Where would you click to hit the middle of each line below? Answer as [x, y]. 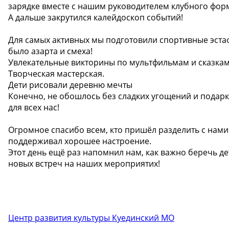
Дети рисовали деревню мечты [70, 85]
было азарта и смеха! [50, 51]
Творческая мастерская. [56, 73]
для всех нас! [34, 107]
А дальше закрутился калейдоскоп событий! [96, 17]
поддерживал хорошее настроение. [80, 141]
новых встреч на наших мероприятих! [84, 163]
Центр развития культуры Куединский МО [91, 217]
